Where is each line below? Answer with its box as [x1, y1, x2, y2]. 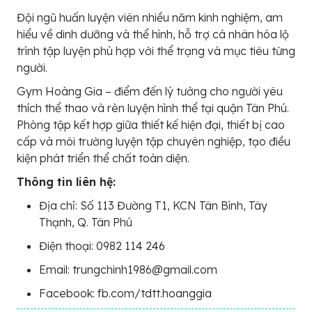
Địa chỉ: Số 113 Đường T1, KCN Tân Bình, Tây [39, 198, 267, 213]
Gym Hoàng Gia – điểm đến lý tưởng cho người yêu [17, 84, 283, 99]
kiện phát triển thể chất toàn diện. [17, 151, 189, 166]
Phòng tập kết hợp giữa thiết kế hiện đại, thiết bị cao [17, 118, 285, 132]
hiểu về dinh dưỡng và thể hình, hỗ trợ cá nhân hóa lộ [17, 27, 289, 42]
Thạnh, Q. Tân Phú [39, 215, 132, 230]
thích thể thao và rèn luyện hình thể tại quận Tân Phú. [17, 101, 289, 116]
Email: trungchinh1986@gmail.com [39, 263, 217, 277]
